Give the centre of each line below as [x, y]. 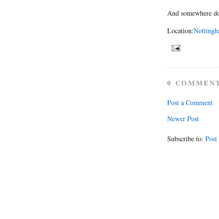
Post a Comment [190, 102]
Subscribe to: [186, 138]
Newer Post [183, 118]
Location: [180, 30]
